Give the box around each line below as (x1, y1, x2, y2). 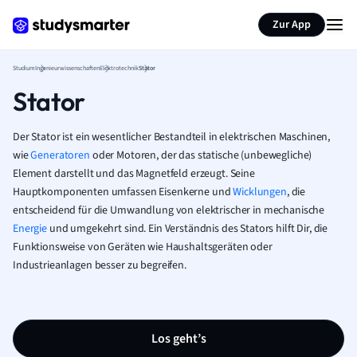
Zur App (273, 17, 311, 33)
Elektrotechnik (100, 64, 139, 73)
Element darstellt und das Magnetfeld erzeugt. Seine (13, 166, 255, 182)
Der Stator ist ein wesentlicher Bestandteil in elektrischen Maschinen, (13, 129, 331, 145)
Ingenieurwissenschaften (35, 64, 100, 73)
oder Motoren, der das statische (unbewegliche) (89, 147, 312, 163)
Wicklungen (233, 184, 287, 200)
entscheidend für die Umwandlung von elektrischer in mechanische (13, 202, 325, 218)
